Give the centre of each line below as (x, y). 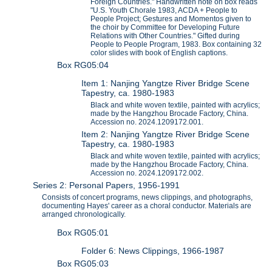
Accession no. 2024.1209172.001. (147, 122)
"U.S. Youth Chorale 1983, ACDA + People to (164, 11)
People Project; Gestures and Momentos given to (171, 19)
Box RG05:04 (83, 65)
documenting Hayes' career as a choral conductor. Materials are (147, 206)
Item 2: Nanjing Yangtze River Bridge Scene (166, 134)
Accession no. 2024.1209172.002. (147, 173)
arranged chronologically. (84, 215)
